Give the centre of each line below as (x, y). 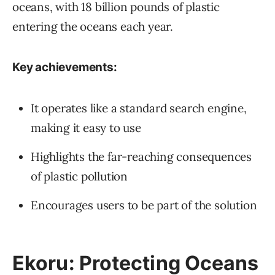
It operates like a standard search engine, (139, 108)
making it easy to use (86, 128)
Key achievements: (65, 68)
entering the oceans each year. (93, 27)
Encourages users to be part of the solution (144, 205)
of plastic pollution (79, 176)
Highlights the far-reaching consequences (141, 157)
